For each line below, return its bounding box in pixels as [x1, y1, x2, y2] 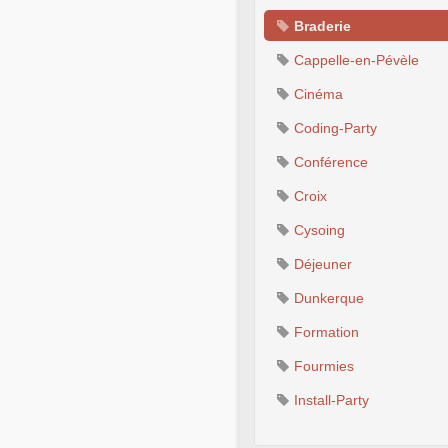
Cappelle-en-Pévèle [290, 52, 419, 69]
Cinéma [290, 86, 343, 103]
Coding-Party [290, 120, 377, 137]
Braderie [290, 18, 351, 35]
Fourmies [290, 358, 354, 375]
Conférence [290, 154, 368, 171]
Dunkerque [290, 290, 364, 307]
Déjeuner [290, 256, 352, 273]
